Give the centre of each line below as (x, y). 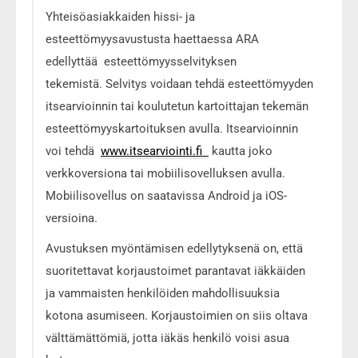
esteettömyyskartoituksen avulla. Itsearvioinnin (172, 128)
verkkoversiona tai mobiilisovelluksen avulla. (165, 173)
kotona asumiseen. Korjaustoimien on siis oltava (177, 315)
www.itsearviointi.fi (155, 151)
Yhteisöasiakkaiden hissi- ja (120, 16)
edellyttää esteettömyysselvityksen (141, 61)
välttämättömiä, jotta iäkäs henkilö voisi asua (167, 338)
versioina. (72, 218)
